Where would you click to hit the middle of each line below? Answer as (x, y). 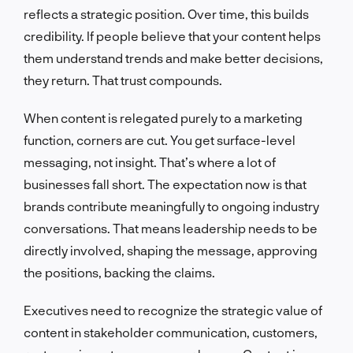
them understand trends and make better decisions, (173, 58)
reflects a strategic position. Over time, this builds (166, 13)
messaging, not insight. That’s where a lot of (150, 162)
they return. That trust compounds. (123, 80)
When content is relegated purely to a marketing (163, 117)
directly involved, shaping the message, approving (171, 250)
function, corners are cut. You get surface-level (160, 139)
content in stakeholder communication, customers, (171, 332)
